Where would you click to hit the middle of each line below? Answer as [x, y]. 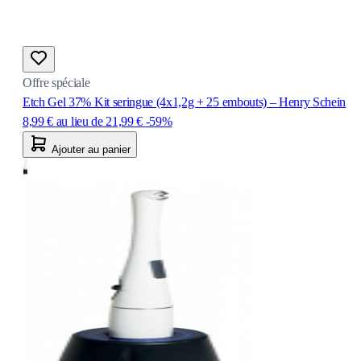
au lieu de [79, 121]
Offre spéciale [56, 82]
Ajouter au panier [91, 149]
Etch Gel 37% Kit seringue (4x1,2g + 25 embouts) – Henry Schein [185, 102]
